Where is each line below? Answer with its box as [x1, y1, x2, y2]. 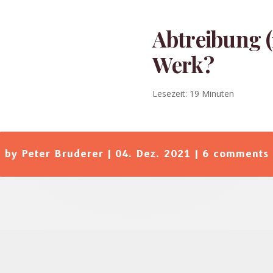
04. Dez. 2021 [115, 147, 191, 160]
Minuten [202, 87, 235, 99]
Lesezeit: [152, 87, 188, 99]
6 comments [202, 147, 269, 160]
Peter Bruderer [21, 147, 104, 160]
